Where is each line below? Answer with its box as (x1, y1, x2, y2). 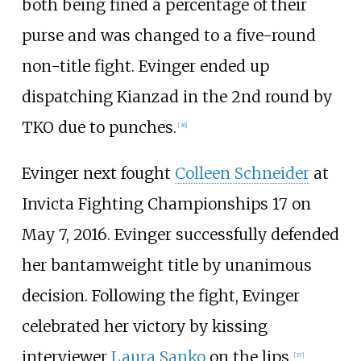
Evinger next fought (21, 164, 175, 184)
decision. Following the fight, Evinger (21, 286, 300, 306)
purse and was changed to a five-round (21, 25, 316, 45)
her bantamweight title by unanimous (21, 255, 312, 276)
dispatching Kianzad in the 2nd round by (21, 86, 332, 106)
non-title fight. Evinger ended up (21, 56, 269, 76)
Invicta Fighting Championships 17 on (21, 194, 311, 214)
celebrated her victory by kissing (21, 317, 268, 337)
